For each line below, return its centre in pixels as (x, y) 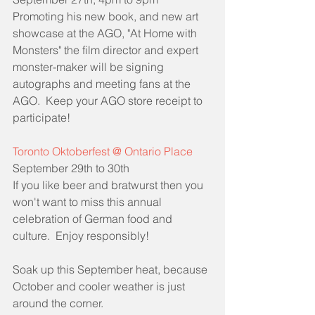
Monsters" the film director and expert (107, 50)
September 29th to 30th (71, 168)
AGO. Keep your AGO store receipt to (109, 100)
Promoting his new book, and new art (107, 16)
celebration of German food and (94, 218)
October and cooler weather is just (100, 286)
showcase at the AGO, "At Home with (106, 33)
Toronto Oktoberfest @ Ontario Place (103, 151)
